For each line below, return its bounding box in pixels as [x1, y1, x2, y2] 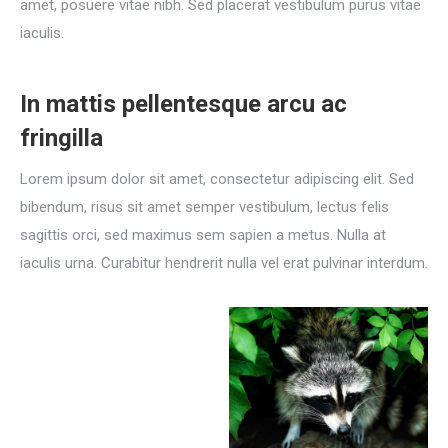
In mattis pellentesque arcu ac [20, 89, 347, 118]
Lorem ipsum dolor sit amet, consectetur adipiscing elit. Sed [20, 169, 414, 188]
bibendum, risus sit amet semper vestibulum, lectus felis [20, 197, 389, 216]
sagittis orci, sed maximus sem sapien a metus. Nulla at [20, 225, 386, 244]
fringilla [20, 123, 103, 152]
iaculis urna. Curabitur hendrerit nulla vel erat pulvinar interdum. [20, 253, 428, 272]
